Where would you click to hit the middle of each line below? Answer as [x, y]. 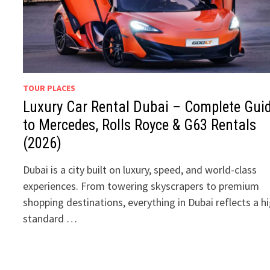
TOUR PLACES [49, 88]
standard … [50, 219]
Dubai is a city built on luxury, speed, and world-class [140, 170]
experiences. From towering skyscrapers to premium [141, 186]
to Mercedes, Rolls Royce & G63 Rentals [140, 125]
